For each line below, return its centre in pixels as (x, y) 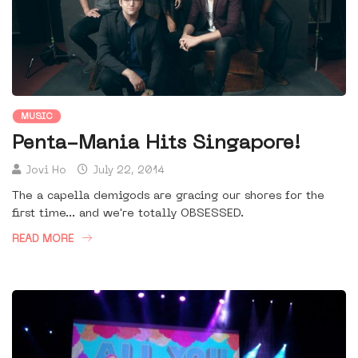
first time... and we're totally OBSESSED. (128, 214)
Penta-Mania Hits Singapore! (156, 144)
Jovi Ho (46, 171)
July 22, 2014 (127, 171)
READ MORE (43, 240)
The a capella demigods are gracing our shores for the (168, 197)
